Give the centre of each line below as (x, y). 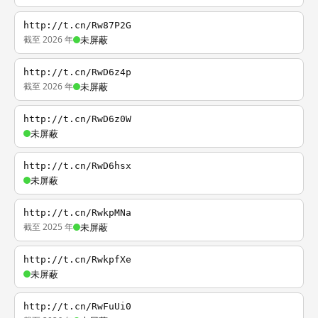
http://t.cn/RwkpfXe (77, 259)
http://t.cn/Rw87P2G (77, 25)
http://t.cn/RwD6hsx (77, 166)
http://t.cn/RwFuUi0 (77, 306)
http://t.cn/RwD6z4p (77, 72)
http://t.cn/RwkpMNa (77, 213)
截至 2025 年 (48, 227)
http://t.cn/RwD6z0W (77, 119)
